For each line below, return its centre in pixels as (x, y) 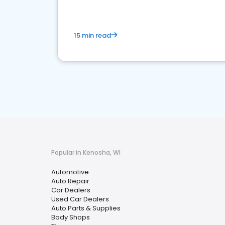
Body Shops (71, 217)
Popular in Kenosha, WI (86, 152)
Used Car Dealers (80, 199)
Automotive (70, 172)
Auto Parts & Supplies (86, 208)
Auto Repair (70, 181)
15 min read (92, 35)
